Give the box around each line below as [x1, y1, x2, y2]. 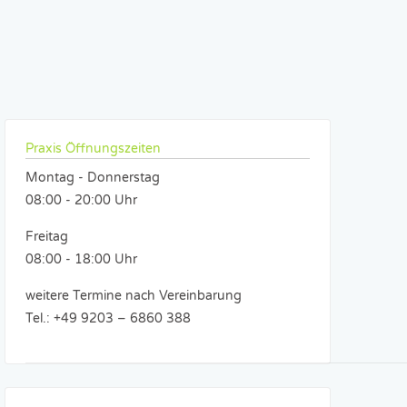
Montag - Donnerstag [25, 170, 161, 185]
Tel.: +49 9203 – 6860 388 [25, 311, 192, 326]
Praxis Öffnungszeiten [25, 141, 162, 156]
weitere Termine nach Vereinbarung [25, 288, 243, 303]
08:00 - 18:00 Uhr [25, 252, 138, 267]
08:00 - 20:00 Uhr [25, 193, 138, 208]
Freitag [25, 229, 69, 244]
